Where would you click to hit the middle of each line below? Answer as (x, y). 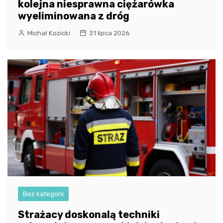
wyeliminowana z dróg (74, 16)
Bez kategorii (43, 194)
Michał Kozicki (49, 33)
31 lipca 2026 (110, 33)
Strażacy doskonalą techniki (89, 215)
